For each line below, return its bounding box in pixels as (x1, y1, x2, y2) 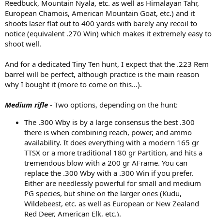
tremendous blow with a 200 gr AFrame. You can (24, 158, 187, 168)
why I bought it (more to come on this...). (5, 79, 142, 90)
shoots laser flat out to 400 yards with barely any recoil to (5, 18, 197, 29)
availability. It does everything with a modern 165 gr (24, 138, 199, 148)
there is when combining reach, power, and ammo (24, 127, 192, 138)
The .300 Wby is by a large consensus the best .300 (24, 117, 195, 127)
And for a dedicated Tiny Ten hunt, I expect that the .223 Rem (5, 59, 209, 69)
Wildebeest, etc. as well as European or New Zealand (24, 199, 199, 209)
